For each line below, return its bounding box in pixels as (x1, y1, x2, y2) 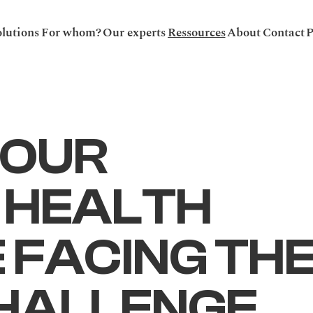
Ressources (167, 23, 226, 42)
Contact (262, 23, 305, 42)
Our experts (103, 23, 166, 42)
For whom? (41, 23, 101, 42)
